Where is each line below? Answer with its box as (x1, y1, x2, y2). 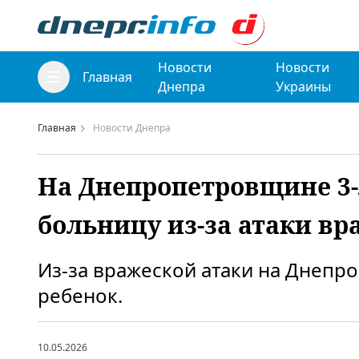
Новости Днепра (93, 121, 171, 135)
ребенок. (38, 282, 123, 309)
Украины (275, 78, 331, 95)
